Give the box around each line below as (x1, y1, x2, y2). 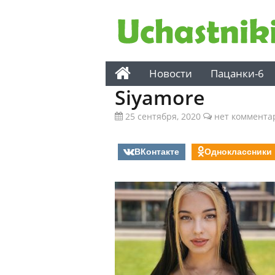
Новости (149, 66, 192, 80)
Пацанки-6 (211, 66, 264, 80)
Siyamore (115, 84, 204, 110)
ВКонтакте (134, 145, 179, 157)
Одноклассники (204, 145, 272, 157)
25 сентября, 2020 (123, 110, 201, 122)
